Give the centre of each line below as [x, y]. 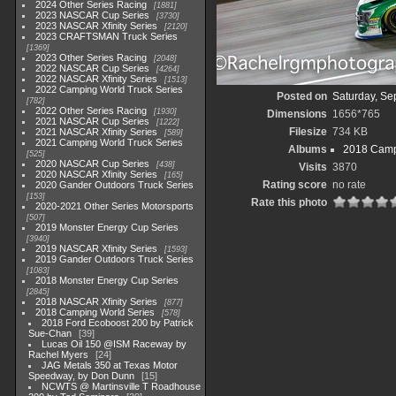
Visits [312, 167]
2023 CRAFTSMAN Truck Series [107, 36]
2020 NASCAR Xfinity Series [97, 174]
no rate [349, 185]
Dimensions [297, 114]
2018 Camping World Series [95, 312]
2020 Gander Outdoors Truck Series [115, 185]
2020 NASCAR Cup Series [93, 164]
